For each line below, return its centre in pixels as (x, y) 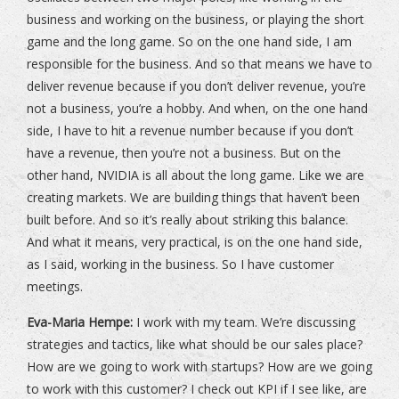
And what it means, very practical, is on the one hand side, (195, 242)
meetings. (55, 287)
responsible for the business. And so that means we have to (199, 64)
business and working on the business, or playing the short (195, 20)
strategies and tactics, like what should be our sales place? (195, 345)
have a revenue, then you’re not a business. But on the (184, 153)
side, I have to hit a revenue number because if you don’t (190, 131)
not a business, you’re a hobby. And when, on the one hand (197, 109)
